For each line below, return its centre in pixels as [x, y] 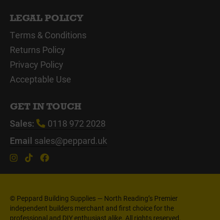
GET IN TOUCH [46, 106]
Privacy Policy [37, 64]
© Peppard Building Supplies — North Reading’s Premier [94, 198]
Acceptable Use [41, 79]
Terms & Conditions [48, 35]
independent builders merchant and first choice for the [92, 208]
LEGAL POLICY [47, 18]
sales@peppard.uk [71, 140]
